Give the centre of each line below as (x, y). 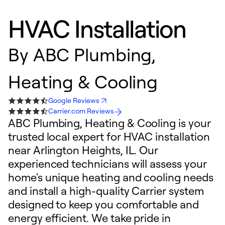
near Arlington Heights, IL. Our (83, 150)
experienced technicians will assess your (107, 163)
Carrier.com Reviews (81, 111)
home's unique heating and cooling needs (111, 177)
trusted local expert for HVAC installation (109, 136)
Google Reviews (74, 100)
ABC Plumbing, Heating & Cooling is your (109, 123)
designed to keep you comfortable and (103, 204)
